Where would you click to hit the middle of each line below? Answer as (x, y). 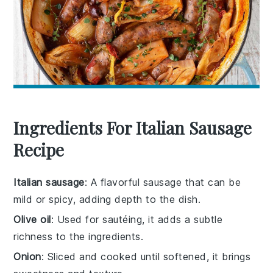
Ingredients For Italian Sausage (133, 127)
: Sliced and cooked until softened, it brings (146, 256)
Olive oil (32, 219)
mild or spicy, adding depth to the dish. (107, 199)
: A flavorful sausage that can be (163, 182)
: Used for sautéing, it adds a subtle (137, 219)
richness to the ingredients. (79, 236)
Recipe (39, 149)
